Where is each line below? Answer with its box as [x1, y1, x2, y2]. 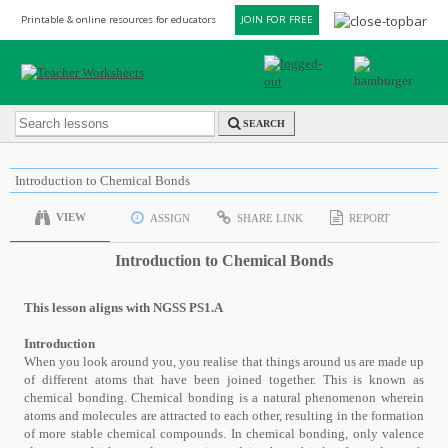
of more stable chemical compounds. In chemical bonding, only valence [24, 426, 424, 441]
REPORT [349, 211, 390, 224]
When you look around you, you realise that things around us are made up [24, 354, 424, 369]
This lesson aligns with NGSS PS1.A [24, 300, 223, 315]
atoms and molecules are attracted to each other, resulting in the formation [24, 408, 424, 423]
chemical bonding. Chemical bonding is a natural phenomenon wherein [24, 390, 424, 405]
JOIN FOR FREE [241, 13, 313, 26]
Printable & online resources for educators [21, 13, 216, 26]
